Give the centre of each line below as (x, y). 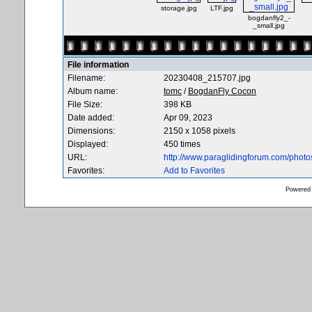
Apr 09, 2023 (188, 118)
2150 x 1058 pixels (200, 131)
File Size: (85, 104)
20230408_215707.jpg (207, 78)
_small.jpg (269, 25)
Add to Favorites (194, 171)
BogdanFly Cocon (222, 91)
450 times (182, 144)
